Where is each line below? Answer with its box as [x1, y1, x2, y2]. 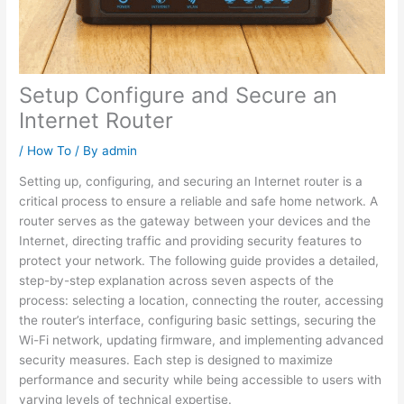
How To [27, 142, 72, 158]
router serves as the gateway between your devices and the [19, 214, 372, 229]
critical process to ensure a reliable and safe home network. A [19, 194, 379, 209]
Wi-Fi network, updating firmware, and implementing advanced [19, 333, 384, 348]
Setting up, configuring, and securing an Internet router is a [19, 174, 363, 189]
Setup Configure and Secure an [19, 81, 338, 108]
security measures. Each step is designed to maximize [19, 353, 334, 368]
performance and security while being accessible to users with [19, 372, 382, 388]
